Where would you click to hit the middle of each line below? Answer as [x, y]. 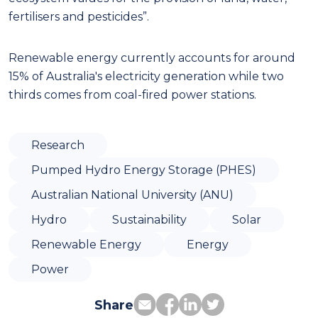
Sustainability [149, 219]
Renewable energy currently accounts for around [152, 57]
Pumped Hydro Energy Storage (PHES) [144, 170]
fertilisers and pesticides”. [79, 16]
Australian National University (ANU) [132, 194]
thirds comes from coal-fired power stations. [132, 94]
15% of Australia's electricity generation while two [146, 76]
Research [58, 145]
